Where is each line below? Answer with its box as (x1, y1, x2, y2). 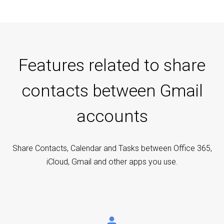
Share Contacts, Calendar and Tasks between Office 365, (12, 143, 212, 153)
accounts (76, 105, 148, 126)
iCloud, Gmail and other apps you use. (46, 156, 178, 166)
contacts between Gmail (21, 80, 203, 100)
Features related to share (18, 54, 205, 75)
